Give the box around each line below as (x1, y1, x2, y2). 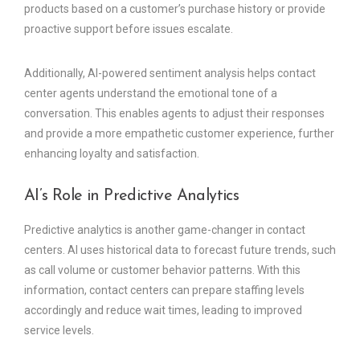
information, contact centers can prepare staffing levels (24, 283, 305, 297)
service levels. (24, 323, 94, 337)
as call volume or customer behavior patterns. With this (24, 263, 301, 276)
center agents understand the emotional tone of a (24, 86, 277, 100)
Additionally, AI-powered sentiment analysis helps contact (24, 66, 316, 80)
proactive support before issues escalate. (24, 22, 233, 35)
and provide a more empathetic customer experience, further (24, 126, 334, 140)
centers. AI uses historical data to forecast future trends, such (24, 243, 336, 256)
